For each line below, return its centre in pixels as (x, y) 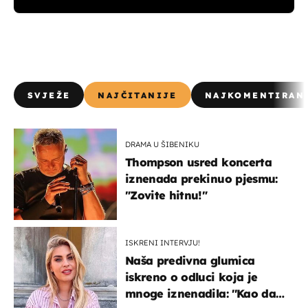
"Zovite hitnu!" (166, 195)
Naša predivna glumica (190, 260)
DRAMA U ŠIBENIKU (162, 144)
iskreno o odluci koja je (191, 277)
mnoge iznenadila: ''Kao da (200, 293)
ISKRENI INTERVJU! (163, 242)
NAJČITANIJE (137, 95)
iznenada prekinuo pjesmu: (201, 178)
